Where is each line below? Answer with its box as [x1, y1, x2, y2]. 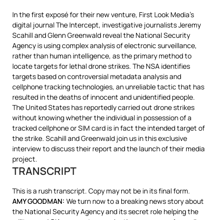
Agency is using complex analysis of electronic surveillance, [12, 41, 197, 50]
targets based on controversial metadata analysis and [12, 72, 181, 81]
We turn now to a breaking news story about [65, 196, 204, 206]
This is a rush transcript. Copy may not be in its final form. [12, 186, 190, 195]
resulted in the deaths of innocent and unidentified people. [12, 92, 195, 102]
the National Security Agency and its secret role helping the [12, 207, 198, 216]
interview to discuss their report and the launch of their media [12, 144, 205, 153]
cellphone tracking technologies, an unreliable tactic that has [12, 82, 204, 91]
